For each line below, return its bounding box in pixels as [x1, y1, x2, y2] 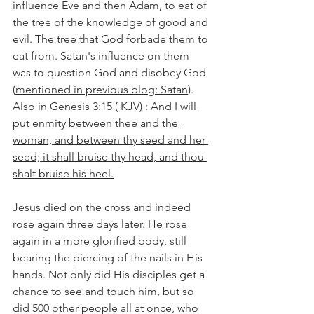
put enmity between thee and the [13, 116, 181, 130]
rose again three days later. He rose [13, 217, 190, 231]
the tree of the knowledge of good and [13, 15, 211, 29]
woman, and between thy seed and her [13, 133, 208, 146]
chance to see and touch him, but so [13, 285, 197, 298]
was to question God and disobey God [13, 66, 209, 79]
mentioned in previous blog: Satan [15, 83, 188, 96]
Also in [13, 100, 50, 113]
